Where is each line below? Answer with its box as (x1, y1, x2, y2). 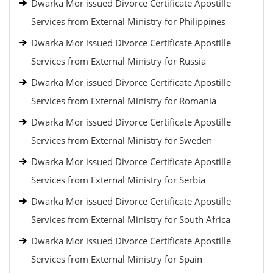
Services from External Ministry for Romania (31, 94, 216, 107)
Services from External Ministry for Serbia (31, 174, 205, 186)
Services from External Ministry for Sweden (31, 134, 212, 146)
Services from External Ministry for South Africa (31, 213, 230, 225)
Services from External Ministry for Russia (31, 55, 206, 67)
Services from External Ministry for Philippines (31, 15, 225, 27)
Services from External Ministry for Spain (31, 253, 202, 265)
